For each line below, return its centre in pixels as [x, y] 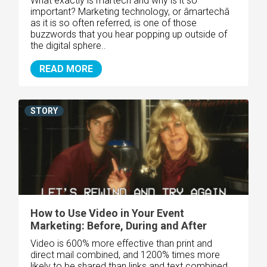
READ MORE [66, 69]
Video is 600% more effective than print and [121, 243]
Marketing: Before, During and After [119, 225]
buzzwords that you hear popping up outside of [129, 34]
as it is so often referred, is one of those [114, 23]
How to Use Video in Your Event [107, 213]
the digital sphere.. [68, 45]
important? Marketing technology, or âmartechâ [130, 11]
